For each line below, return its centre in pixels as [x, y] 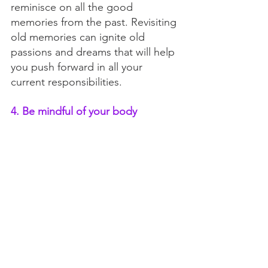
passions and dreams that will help [94, 52]
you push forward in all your [78, 67]
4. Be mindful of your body [74, 112]
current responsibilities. [68, 82]
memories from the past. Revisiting [95, 22]
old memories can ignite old [79, 37]
